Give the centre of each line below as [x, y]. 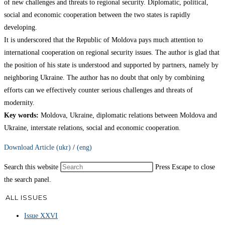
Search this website [32, 167]
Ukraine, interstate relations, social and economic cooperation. [92, 128]
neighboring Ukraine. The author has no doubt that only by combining [104, 77]
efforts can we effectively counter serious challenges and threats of [98, 90]
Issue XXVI [41, 216]
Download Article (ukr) [37, 147]
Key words [20, 115]
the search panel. [28, 179]
